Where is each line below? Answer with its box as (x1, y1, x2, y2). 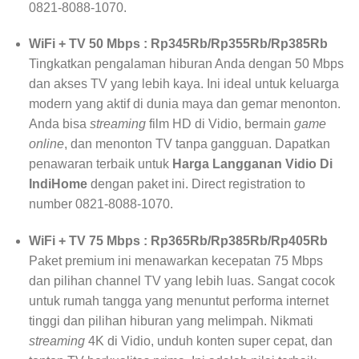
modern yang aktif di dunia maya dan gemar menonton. (28, 97, 341, 111)
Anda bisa (28, 117, 90, 131)
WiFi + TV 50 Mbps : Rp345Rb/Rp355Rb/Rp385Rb (28, 37, 328, 51)
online (28, 137, 64, 151)
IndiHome (28, 177, 87, 192)
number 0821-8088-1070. (28, 197, 173, 212)
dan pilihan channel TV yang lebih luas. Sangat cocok (28, 274, 335, 288)
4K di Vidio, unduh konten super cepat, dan (84, 334, 333, 349)
